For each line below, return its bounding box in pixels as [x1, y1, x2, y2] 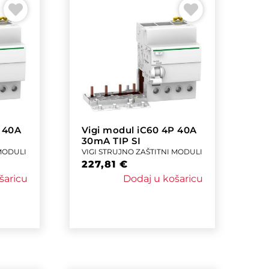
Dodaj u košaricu [122, 172, 203, 184]
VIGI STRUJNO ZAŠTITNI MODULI [81, 147, 202, 156]
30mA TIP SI [81, 134, 141, 147]
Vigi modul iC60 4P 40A [81, 124, 197, 136]
